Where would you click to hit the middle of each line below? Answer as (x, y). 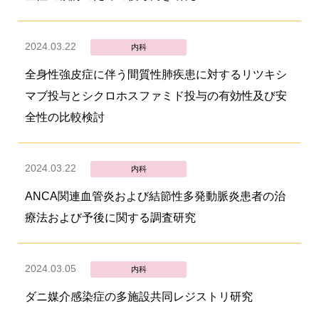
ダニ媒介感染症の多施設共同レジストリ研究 (139, 297)
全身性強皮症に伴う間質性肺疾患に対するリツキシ (156, 74)
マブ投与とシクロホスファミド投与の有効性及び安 (156, 96)
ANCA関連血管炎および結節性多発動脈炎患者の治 (155, 196)
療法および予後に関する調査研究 (110, 218)
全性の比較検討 (65, 117)
